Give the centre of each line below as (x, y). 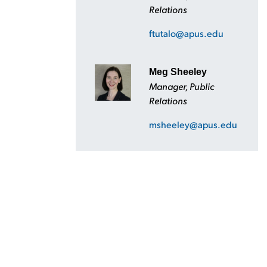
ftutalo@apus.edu (186, 33)
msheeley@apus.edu (193, 124)
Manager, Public (181, 86)
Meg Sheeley (178, 72)
